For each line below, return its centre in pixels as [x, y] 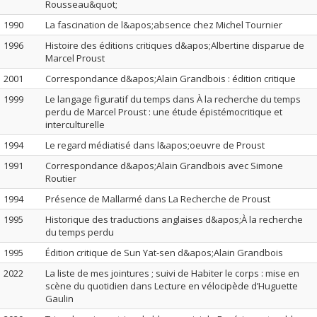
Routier [61, 178]
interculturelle [75, 125]
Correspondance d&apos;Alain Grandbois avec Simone [164, 166]
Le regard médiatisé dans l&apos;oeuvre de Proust [155, 145]
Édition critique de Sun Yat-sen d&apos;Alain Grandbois [164, 253]
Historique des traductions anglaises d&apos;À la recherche [174, 219]
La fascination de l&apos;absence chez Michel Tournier [164, 25]
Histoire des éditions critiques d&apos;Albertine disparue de [175, 45]
